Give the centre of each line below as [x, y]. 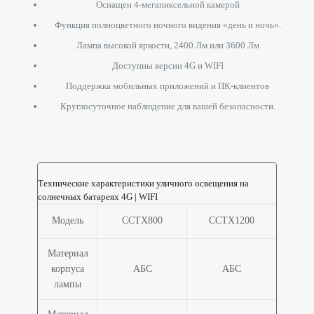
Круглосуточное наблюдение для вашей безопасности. [168, 106]
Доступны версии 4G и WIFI [168, 65]
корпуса [68, 268]
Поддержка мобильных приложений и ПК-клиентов [168, 86]
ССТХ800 [142, 220]
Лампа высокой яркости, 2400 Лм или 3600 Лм [168, 45]
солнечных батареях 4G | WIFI [98, 196]
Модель [68, 220]
